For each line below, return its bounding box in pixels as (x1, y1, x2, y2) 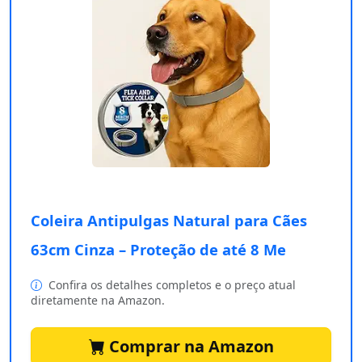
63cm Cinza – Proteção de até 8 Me (31, 239, 286, 260)
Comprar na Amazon (104, 335, 274, 358)
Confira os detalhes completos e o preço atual (45, 277, 296, 293)
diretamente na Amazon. (31, 293, 165, 309)
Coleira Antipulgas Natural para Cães (31, 210, 307, 231)
